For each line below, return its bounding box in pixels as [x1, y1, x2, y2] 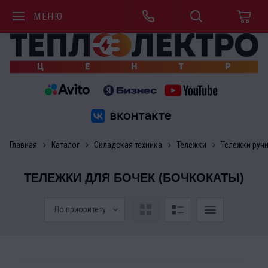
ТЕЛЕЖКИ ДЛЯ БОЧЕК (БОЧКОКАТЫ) [24, 171, 244, 185]
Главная [10, 140, 37, 150]
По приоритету [54, 205, 106, 215]
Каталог [51, 140, 80, 150]
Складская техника [94, 140, 162, 150]
